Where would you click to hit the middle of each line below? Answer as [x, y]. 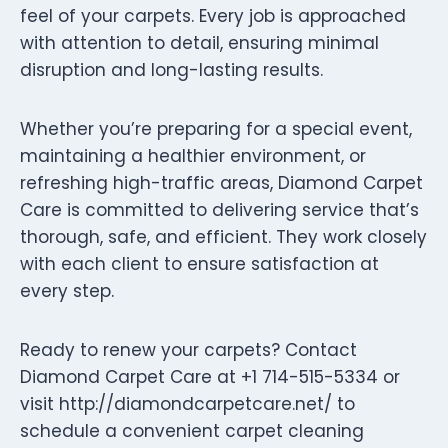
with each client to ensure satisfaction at [199, 263]
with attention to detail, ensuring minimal [199, 42]
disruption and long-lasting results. [171, 69]
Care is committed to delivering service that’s [219, 209]
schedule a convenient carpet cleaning [192, 430]
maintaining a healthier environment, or [193, 155]
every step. [67, 290]
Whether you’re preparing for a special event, [216, 128]
